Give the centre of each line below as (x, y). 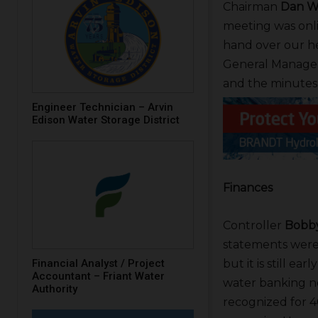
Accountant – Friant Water (98, 276)
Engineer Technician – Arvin (103, 108)
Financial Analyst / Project (98, 263)
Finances (247, 187)
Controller (253, 225)
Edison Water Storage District (106, 120)
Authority (55, 289)
